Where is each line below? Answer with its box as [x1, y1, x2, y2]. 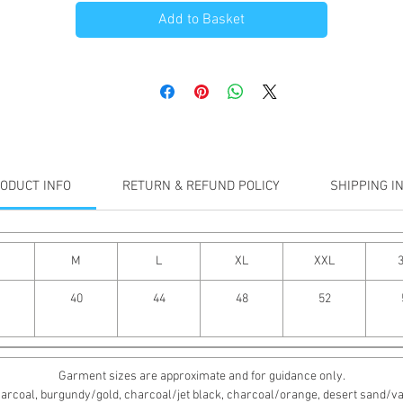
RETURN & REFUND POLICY [121, 178, 280, 194]
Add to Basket [158, 11, 245, 29]
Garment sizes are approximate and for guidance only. [58, 369, 345, 384]
